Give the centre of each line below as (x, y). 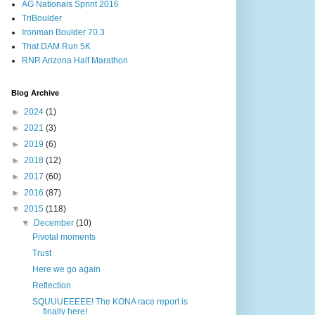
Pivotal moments (64, 237)
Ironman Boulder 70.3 (63, 32)
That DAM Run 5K (56, 46)
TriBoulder (42, 18)
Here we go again (66, 269)
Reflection (51, 285)
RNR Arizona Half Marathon (75, 60)
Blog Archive (35, 92)
